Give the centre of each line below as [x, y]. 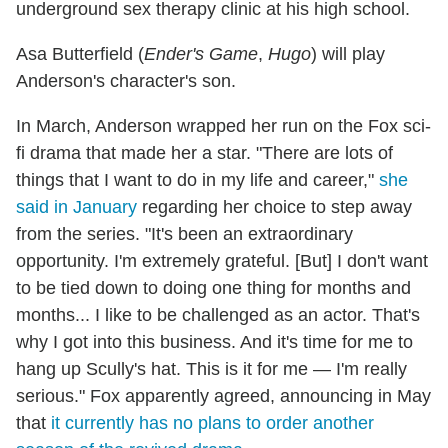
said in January [76, 206]
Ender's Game [201, 53]
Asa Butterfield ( [80, 53]
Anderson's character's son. [126, 80]
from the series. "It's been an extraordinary [184, 233]
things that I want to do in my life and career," [197, 179]
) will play [348, 53]
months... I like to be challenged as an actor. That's [218, 314]
